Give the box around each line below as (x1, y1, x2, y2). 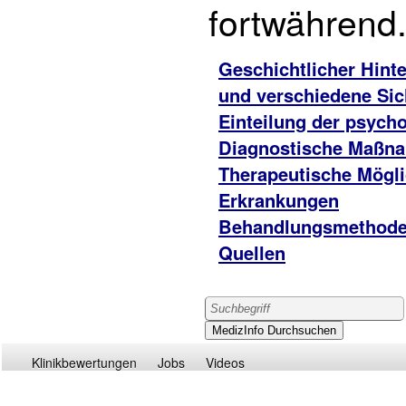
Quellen (218, 239, 285, 266)
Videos (206, 353, 245, 372)
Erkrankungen (218, 187, 339, 213)
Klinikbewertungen (32, 353, 137, 372)
